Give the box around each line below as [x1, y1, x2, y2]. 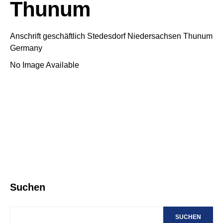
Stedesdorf [87, 32, 125, 40]
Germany [10, 44, 42, 52]
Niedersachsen [127, 32, 181, 40]
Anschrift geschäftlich [10, 32, 85, 40]
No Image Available [10, 61, 79, 69]
